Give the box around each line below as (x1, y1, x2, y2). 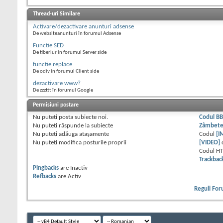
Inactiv (70, 165, 88, 172)
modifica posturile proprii (57, 139, 126, 146)
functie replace (33, 61, 72, 68)
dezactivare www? (33, 80, 81, 87)
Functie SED (33, 42, 64, 49)
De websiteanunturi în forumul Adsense (33, 31, 121, 37)
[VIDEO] (199, 139, 221, 146)
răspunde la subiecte (57, 122, 113, 129)
